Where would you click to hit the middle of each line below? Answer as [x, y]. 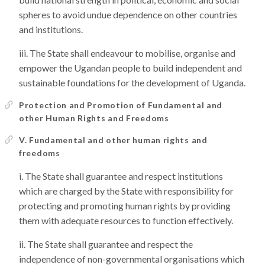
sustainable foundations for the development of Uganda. [132, 83]
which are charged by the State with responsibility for [126, 191]
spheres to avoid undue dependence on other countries [128, 14]
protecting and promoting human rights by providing [125, 206]
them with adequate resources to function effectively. [126, 220]
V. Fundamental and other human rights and [113, 140]
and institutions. [51, 29]
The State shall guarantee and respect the [110, 244]
